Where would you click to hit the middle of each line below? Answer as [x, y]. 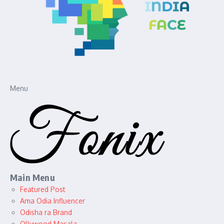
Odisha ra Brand [46, 212]
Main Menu [32, 177]
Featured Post [43, 189]
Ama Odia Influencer [52, 201]
